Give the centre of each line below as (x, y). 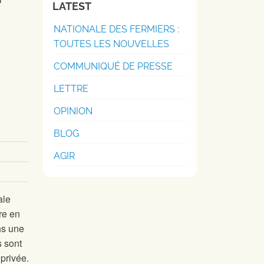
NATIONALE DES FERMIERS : (116, 29)
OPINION (73, 111)
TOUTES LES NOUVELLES (111, 44)
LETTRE (71, 89)
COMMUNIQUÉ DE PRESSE (113, 66)
